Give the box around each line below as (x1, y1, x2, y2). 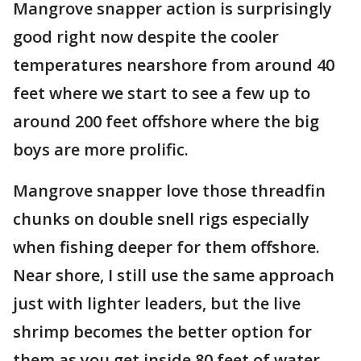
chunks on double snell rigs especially (13, 208, 309, 230)
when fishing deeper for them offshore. (13, 236, 320, 258)
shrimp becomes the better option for (13, 321, 312, 342)
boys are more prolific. (13, 139, 189, 160)
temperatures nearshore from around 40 (13, 54, 334, 76)
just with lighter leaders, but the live (13, 293, 301, 314)
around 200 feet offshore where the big (13, 110, 319, 132)
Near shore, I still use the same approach (13, 264, 334, 286)
